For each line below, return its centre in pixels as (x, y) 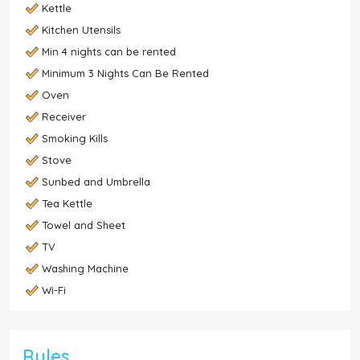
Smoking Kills (75, 138)
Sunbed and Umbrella (96, 182)
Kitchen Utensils (81, 30)
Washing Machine (85, 268)
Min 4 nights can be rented (109, 51)
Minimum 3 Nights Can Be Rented (125, 73)
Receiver (64, 117)
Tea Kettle (67, 203)
